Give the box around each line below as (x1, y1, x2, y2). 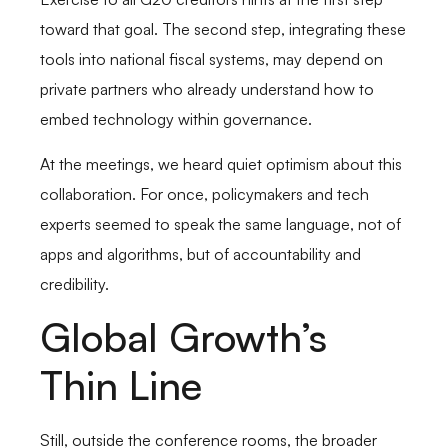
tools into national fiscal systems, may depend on (40, 49, 383, 70)
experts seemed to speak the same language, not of (40, 213, 401, 234)
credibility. (40, 273, 109, 294)
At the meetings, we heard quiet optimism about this (40, 153, 402, 174)
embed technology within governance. (40, 109, 312, 130)
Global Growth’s (40, 312, 327, 363)
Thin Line (40, 360, 202, 411)
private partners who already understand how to (40, 79, 374, 100)
